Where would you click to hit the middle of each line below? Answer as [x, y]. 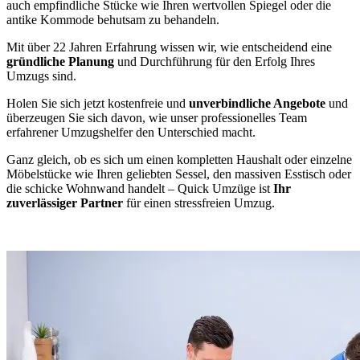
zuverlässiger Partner [65, 202]
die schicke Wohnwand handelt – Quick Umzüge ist [140, 188]
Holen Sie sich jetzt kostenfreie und [98, 103]
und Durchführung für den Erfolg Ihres [216, 61]
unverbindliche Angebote [257, 103]
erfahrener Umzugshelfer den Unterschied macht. [131, 132]
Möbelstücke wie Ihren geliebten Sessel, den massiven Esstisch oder [179, 174]
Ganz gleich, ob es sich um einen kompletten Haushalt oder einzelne [179, 159]
